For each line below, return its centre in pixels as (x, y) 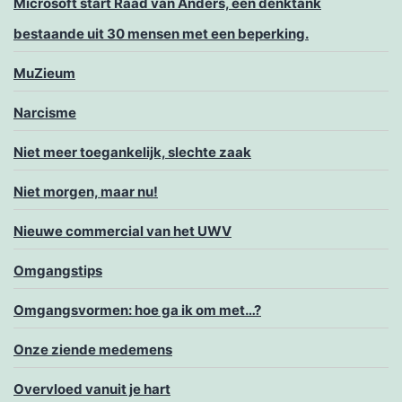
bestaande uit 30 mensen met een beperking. (161, 34)
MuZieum (44, 74)
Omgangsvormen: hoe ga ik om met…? (137, 310)
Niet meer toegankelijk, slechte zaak (132, 153)
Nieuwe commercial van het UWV (122, 232)
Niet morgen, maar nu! (86, 192)
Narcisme (45, 113)
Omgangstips (58, 271)
